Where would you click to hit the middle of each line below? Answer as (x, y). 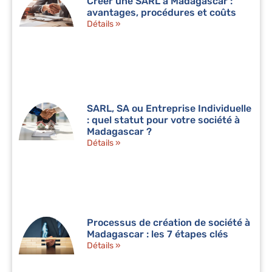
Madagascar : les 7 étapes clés (158, 234)
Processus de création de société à (169, 222)
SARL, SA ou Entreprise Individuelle (169, 109)
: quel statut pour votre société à (164, 120)
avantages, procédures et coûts (162, 12)
